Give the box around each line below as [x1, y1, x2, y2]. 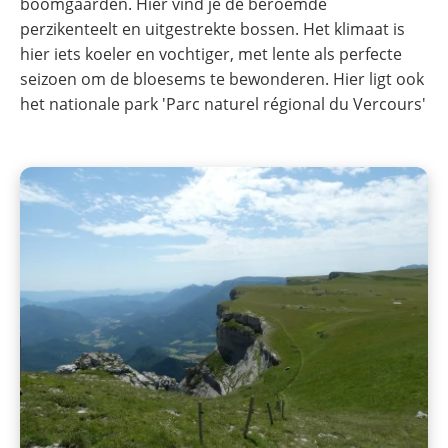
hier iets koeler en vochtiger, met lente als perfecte [20, 42, 402, 65]
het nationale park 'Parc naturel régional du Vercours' [20, 92, 426, 115]
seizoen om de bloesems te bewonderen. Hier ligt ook [20, 67, 424, 90]
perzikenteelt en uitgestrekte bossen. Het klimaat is [20, 17, 405, 40]
